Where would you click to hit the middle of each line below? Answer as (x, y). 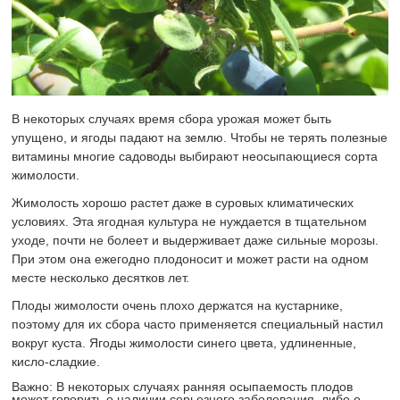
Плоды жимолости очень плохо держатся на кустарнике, (178, 306)
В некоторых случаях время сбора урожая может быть (172, 119)
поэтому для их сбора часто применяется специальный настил (198, 325)
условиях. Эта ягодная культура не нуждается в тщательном (190, 222)
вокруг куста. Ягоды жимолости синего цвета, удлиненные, (184, 343)
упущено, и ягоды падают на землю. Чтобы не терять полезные (200, 138)
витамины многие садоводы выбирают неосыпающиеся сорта (195, 157)
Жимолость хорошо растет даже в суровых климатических (183, 203)
